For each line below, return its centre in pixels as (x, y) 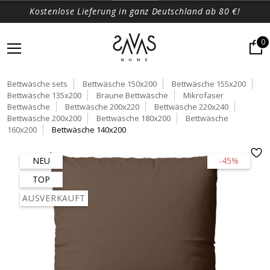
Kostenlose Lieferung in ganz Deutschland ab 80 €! (135, 11)
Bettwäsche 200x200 (44, 118)
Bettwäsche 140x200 (89, 130)
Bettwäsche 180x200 (133, 118)
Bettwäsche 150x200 (120, 84)
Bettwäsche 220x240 (191, 107)
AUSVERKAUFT (54, 198)
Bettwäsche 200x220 (102, 107)
